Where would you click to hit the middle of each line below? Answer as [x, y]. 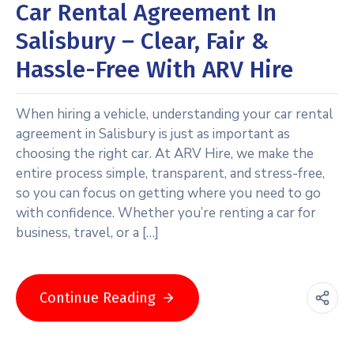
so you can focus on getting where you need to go [168, 193]
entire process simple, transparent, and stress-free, [170, 173]
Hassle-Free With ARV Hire [154, 69]
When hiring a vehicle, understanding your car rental [175, 114]
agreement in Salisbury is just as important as [153, 134]
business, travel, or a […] [87, 232]
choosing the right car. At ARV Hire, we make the [165, 153]
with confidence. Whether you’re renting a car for [166, 213]
